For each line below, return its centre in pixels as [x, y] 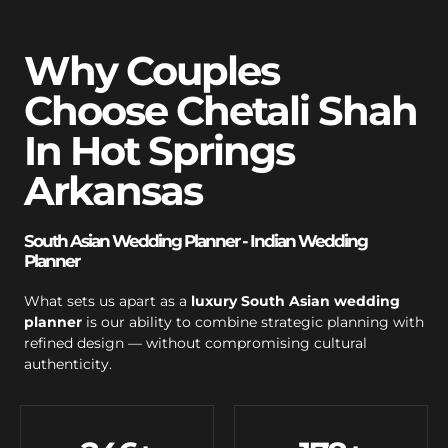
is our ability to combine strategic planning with [253, 321]
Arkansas [113, 190]
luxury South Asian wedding [295, 300]
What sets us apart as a [107, 300]
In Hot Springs [159, 150]
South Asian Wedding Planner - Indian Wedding [195, 240]
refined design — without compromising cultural [195, 342]
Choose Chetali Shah [220, 110]
